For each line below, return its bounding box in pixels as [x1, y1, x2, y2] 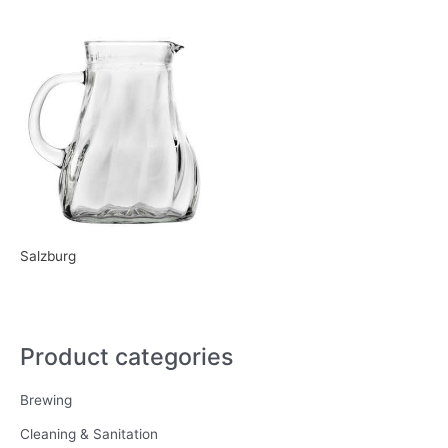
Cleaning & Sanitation [20, 425, 158, 442]
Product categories [20, 341, 233, 371]
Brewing [20, 391, 72, 408]
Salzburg [20, 247, 76, 264]
